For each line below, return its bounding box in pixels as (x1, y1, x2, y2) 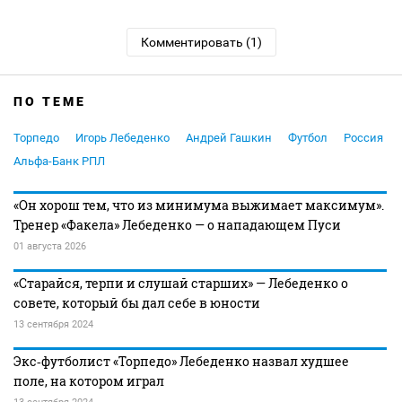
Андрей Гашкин (186, 131, 272, 144)
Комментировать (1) (140, 35, 262, 49)
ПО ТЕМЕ (13, 94, 86, 109)
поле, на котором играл (13, 372, 164, 389)
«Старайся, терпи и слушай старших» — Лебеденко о (13, 275, 348, 292)
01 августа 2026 (13, 240, 86, 252)
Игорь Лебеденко (75, 131, 170, 144)
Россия (344, 131, 383, 144)
